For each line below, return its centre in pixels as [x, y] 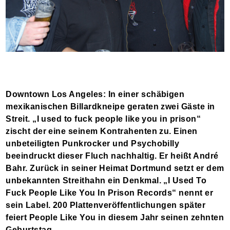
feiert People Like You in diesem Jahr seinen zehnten [115, 218]
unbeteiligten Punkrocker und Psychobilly [93, 144]
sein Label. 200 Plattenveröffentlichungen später [106, 205]
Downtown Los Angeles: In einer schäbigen [95, 94]
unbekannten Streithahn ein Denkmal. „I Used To [106, 181]
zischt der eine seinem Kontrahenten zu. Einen [102, 131]
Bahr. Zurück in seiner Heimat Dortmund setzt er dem [115, 168]
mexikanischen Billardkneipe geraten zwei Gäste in [110, 107]
